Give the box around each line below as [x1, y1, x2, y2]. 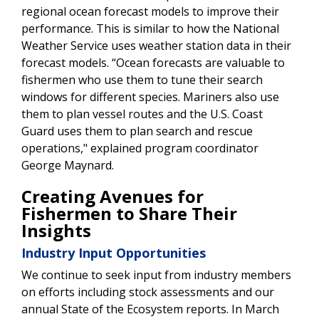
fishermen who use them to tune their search [21, 71, 263, 88]
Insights [21, 218, 91, 242]
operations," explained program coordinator [21, 140, 258, 156]
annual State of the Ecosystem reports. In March [21, 300, 279, 317]
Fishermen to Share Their [21, 201, 237, 225]
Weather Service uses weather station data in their [21, 37, 291, 53]
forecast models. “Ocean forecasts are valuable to [21, 54, 285, 70]
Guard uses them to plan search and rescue [21, 122, 253, 139]
